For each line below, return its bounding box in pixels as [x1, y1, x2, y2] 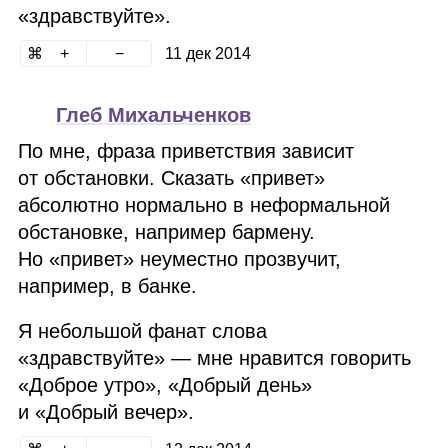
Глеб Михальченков [56, 104, 252, 126]
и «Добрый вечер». [18, 401, 195, 423]
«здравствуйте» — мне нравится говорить [18, 347, 412, 369]
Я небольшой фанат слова [18, 320, 268, 342]
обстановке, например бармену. [18, 221, 316, 243]
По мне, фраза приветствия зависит [18, 140, 355, 162]
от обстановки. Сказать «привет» [18, 167, 326, 189]
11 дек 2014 [164, 45, 251, 62]
